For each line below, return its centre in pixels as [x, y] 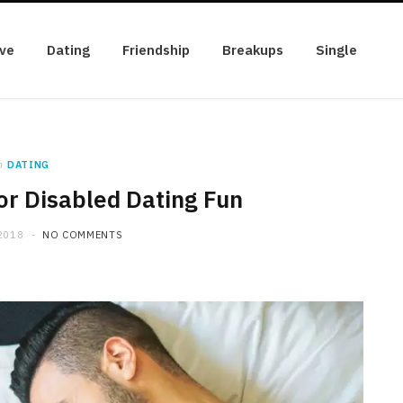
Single [336, 50]
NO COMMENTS [82, 235]
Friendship [156, 50]
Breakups [253, 50]
